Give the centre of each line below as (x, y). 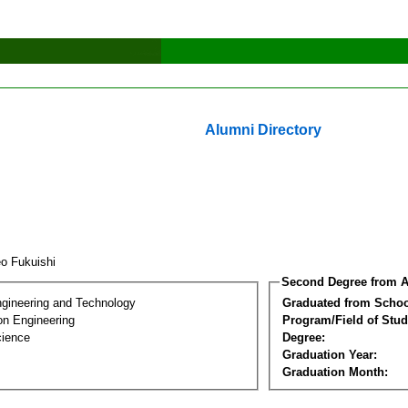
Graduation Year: (330, 354)
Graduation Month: (335, 372)
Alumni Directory (263, 130)
